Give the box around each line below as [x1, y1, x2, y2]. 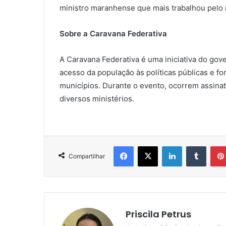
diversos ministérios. [60, 94, 134, 104]
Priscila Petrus [126, 208, 191, 221]
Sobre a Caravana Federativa [60, 29, 167, 39]
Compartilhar [69, 152, 105, 160]
